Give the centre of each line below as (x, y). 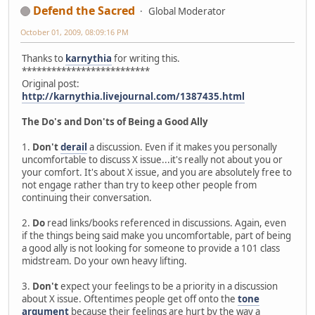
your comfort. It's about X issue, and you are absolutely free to (157, 172)
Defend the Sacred (84, 10)
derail (74, 147)
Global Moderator (187, 11)
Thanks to (44, 58)
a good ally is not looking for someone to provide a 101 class (151, 248)
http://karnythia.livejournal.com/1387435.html (133, 96)
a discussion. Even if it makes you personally (182, 147)
